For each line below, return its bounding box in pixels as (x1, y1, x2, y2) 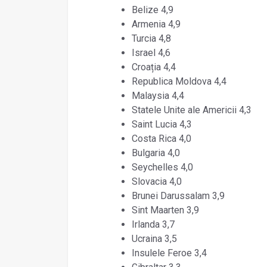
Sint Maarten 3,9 (131, 204, 199, 216)
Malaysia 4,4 (131, 89, 184, 101)
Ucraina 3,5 (131, 232, 177, 244)
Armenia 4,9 (131, 18, 181, 30)
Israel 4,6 (131, 46, 170, 58)
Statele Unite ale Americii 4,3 (131, 104, 252, 116)
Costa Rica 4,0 (131, 132, 191, 144)
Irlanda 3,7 (131, 218, 175, 230)
